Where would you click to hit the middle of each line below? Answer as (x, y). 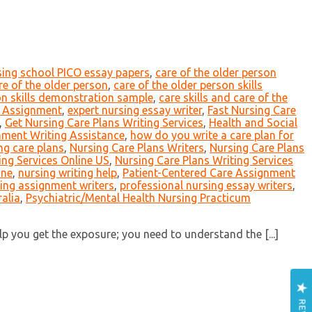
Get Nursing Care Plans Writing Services (104, 123)
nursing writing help (68, 173)
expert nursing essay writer (135, 110)
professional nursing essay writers (206, 186)
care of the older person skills (188, 85)
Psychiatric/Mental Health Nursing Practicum (138, 198)
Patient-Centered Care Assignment (209, 173)
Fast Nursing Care (252, 110)
